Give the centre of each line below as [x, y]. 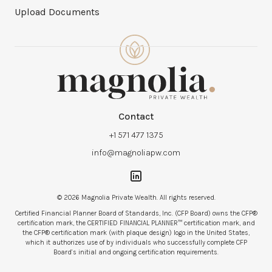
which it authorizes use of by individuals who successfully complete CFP [136, 242]
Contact [136, 116]
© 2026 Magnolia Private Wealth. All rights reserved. [136, 197]
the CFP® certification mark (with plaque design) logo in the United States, [136, 233]
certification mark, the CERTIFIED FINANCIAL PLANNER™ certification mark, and [136, 223]
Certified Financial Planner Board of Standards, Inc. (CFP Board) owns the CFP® [136, 213]
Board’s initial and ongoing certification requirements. [136, 252]
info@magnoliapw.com [136, 152]
